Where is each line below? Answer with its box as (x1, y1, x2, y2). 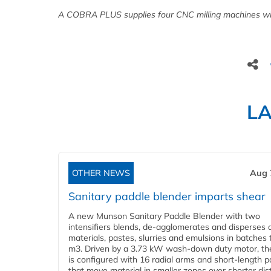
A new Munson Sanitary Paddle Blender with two (68, 210, 260, 221)
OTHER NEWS (72, 167, 130, 178)
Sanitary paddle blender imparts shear (68, 189, 266, 203)
